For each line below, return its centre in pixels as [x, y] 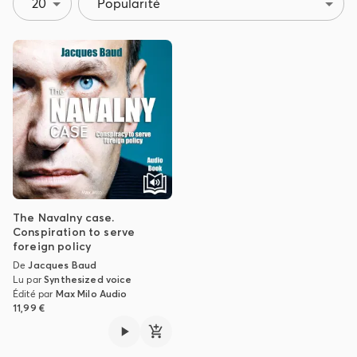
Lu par [29, 279]
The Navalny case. [64, 218]
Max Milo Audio [91, 294]
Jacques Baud [63, 265]
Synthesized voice [88, 279]
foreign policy [52, 246]
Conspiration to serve [74, 232]
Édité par [34, 294]
